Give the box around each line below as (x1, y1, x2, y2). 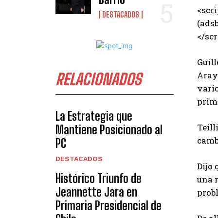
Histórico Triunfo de (55, 171, 142, 185)
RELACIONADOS (55, 70, 141, 89)
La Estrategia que (55, 109, 132, 123)
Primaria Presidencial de (55, 198, 162, 213)
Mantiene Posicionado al (55, 122, 163, 137)
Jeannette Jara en (55, 184, 137, 199)
